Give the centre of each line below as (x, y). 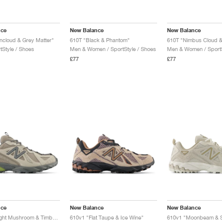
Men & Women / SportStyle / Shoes (113, 49)
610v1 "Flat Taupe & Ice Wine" (107, 218)
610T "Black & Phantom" (100, 40)
